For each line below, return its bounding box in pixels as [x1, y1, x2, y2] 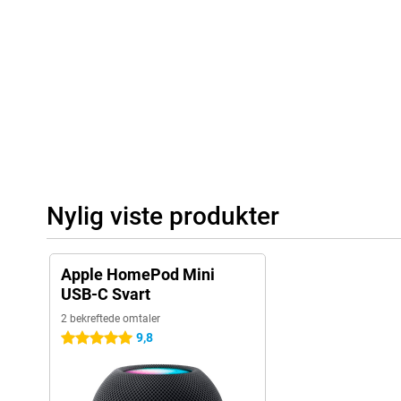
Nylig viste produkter [47, 201, 279, 232]
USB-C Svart [61, 285, 150, 304]
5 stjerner [61, 331, 113, 346]
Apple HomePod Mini [61, 265, 215, 285]
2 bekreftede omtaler [61, 312, 160, 326]
